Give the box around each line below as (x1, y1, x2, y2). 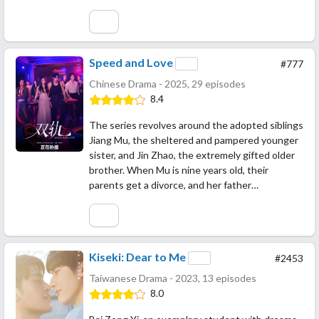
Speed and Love (89, 56, 173, 70)
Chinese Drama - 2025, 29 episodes (89, 78, 246, 90)
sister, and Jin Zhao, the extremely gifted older (89, 149, 295, 162)
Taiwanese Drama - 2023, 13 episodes (89, 272, 256, 285)
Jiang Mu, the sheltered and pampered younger (89, 134, 298, 147)
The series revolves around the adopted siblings (89, 119, 303, 132)
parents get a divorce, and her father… (89, 179, 258, 192)
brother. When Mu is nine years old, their (89, 164, 268, 177)
